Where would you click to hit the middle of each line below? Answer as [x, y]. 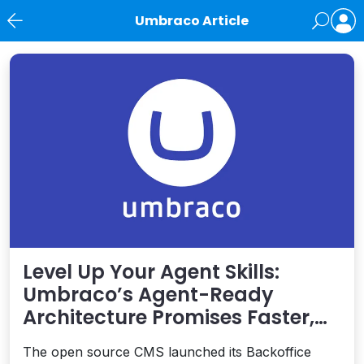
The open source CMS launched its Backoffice [167, 351]
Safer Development [117, 340]
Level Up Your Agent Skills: [151, 271]
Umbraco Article [192, 21]
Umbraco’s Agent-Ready [148, 294]
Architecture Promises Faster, [169, 317]
